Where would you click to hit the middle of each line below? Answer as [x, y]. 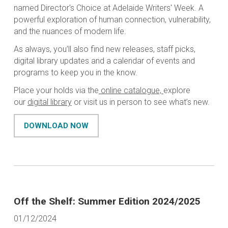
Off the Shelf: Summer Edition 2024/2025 [107, 202]
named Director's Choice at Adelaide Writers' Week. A [108, 8]
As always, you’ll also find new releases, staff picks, [104, 49]
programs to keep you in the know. [75, 73]
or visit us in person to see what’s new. [141, 102]
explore [177, 91]
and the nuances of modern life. [70, 32]
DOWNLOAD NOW [56, 126]
